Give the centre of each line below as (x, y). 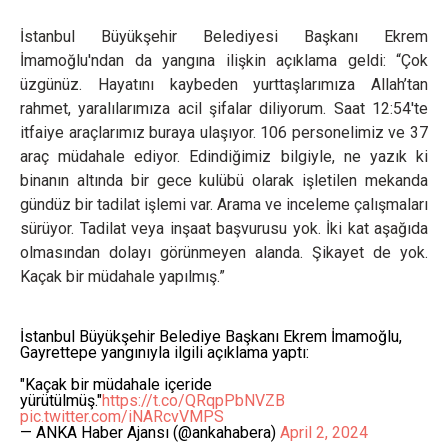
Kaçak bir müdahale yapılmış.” (122, 276)
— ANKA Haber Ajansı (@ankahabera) (150, 432)
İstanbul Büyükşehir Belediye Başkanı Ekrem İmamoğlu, (211, 336)
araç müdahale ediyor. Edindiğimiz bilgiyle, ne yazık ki (224, 156)
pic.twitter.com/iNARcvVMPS (122, 416)
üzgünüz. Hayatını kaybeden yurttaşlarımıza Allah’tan (224, 84)
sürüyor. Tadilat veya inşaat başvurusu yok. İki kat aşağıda (224, 228)
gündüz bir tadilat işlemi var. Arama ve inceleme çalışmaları (224, 204)
